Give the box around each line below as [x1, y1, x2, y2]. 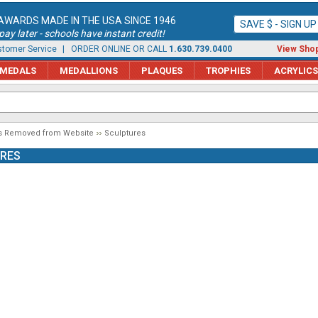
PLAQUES [141, 65, 182, 76]
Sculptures [104, 128, 146, 138]
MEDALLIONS [60, 65, 118, 76]
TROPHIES [206, 65, 251, 76]
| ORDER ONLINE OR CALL [60, 44, 169, 54]
